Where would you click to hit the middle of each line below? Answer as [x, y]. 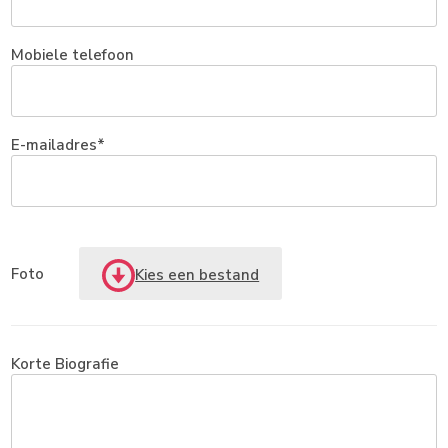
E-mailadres [54, 145]
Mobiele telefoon [73, 55]
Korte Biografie [65, 364]
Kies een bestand [197, 275]
